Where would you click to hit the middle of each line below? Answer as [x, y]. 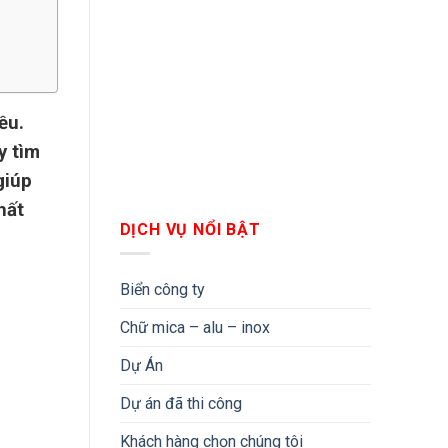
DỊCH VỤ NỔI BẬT [190, 229]
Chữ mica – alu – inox [194, 328]
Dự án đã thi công [180, 404]
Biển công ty [162, 290]
